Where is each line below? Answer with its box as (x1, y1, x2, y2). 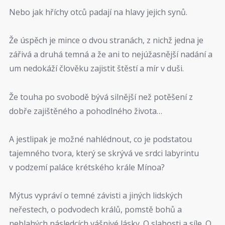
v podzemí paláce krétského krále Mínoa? (9, 161, 165, 173)
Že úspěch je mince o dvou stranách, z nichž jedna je (9, 35, 203, 46)
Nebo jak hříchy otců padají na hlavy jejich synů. (9, 6, 187, 18)
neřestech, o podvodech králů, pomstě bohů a (9, 204, 182, 215)
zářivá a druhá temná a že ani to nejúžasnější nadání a (9, 49, 212, 60)
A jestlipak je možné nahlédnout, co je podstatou (9, 133, 192, 145)
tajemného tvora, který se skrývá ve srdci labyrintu (9, 147, 199, 159)
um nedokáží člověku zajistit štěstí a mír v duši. (9, 63, 184, 74)
